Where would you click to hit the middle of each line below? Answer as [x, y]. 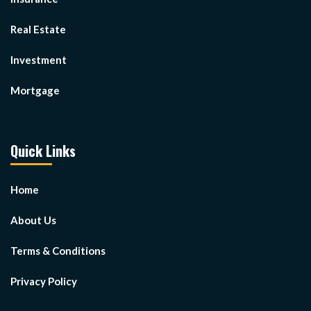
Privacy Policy [44, 281]
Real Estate [38, 30]
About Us [33, 220]
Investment [39, 60]
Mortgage [35, 91]
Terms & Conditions [58, 251]
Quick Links [43, 151]
